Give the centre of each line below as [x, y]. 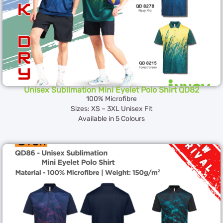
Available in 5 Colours [111, 119]
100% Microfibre [111, 99]
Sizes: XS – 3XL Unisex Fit [111, 109]
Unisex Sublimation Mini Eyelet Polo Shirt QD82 [111, 90]
